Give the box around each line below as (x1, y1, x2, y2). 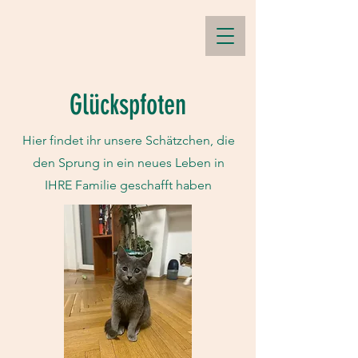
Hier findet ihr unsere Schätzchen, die (22, 133, 235, 148)
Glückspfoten (70, 88, 186, 121)
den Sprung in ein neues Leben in (32, 155, 225, 170)
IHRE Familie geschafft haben (45, 177, 212, 193)
